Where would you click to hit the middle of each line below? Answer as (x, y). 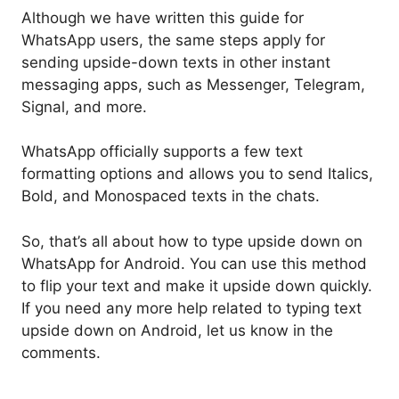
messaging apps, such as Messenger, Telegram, (193, 84)
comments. (61, 352)
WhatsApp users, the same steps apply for (173, 40)
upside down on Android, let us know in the (177, 330)
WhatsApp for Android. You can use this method (194, 263)
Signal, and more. (84, 106)
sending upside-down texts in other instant (176, 62)
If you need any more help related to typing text (191, 308)
